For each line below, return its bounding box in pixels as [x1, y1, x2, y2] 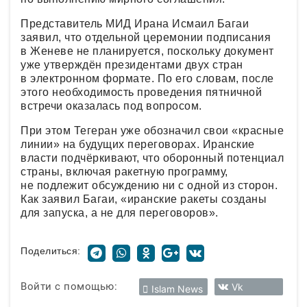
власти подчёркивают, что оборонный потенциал [21, 151, 284, 164]
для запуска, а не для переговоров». [21, 206, 219, 219]
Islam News [151, 282, 203, 295]
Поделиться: [21, 245, 81, 256]
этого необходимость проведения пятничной [21, 86, 262, 98]
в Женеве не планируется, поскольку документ [21, 45, 274, 57]
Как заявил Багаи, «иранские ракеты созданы [21, 193, 267, 205]
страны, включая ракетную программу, [21, 165, 228, 177]
